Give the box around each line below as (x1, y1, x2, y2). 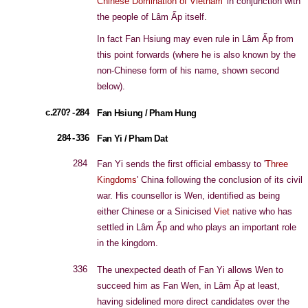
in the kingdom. (97, 238, 158, 248)
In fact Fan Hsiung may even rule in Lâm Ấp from (97, 34, 294, 44)
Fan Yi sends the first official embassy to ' (97, 159, 265, 169)
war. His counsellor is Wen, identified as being (97, 190, 280, 201)
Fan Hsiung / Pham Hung (97, 108, 197, 118)
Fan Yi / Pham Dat (97, 133, 168, 144)
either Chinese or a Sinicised (97, 206, 214, 217)
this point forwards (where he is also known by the (97, 49, 296, 60)
